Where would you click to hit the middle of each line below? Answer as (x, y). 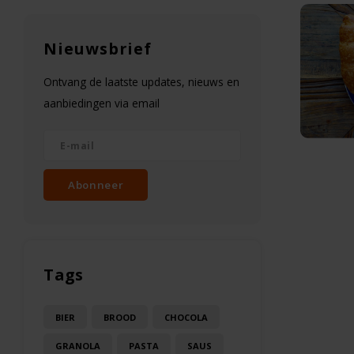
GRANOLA (78, 345)
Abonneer (96, 185)
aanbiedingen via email (102, 103)
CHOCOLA (186, 317)
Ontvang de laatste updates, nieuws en (141, 82)
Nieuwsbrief (98, 49)
